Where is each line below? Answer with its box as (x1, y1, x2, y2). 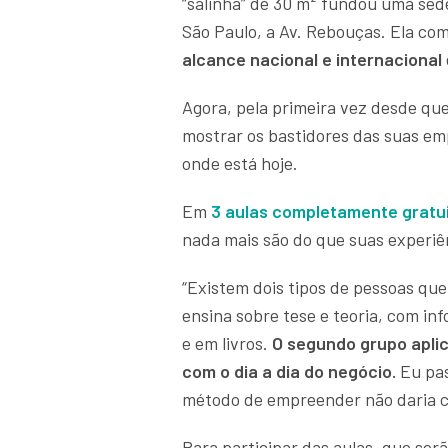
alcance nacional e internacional (182, 48, 446, 71)
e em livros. (182, 332, 272, 355)
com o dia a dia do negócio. (182, 360, 400, 383)
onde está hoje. (182, 152, 302, 175)
